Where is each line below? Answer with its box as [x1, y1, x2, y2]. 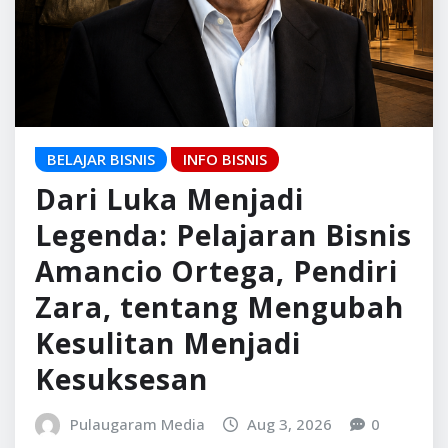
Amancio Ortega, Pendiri [35, 350, 398, 389]
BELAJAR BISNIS [47, 247, 155, 268]
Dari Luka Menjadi [35, 278, 304, 317]
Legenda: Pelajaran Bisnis [35, 314, 412, 353]
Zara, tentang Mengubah [35, 386, 404, 425]
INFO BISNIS [183, 247, 267, 268]
